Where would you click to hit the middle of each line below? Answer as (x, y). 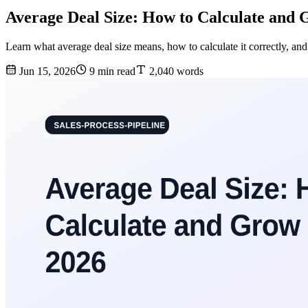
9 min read (111, 71)
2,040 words (175, 71)
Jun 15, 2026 (46, 71)
